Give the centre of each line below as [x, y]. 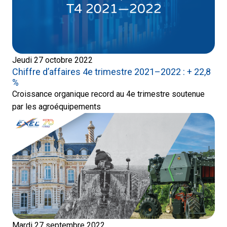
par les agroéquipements [56, 106]
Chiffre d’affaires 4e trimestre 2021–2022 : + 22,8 [111, 71]
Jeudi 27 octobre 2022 [52, 60]
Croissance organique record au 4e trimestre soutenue [108, 94]
